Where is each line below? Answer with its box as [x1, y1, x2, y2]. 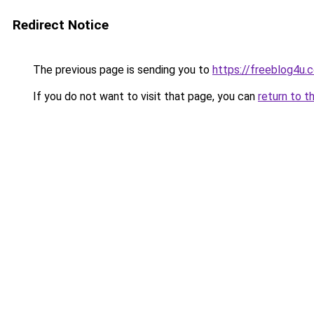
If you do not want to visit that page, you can [30, 90, 258, 103]
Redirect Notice [13, 17, 109, 33]
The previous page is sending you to [30, 63, 212, 76]
